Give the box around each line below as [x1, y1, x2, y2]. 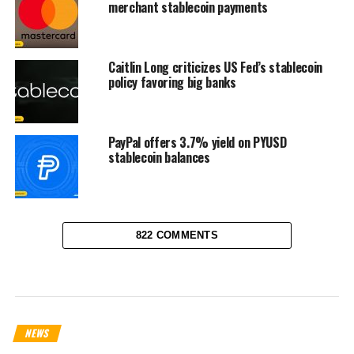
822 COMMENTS [135, 228, 219, 241]
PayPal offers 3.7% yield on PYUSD [107, 132, 287, 152]
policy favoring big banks [107, 72, 236, 92]
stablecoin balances [107, 147, 210, 167]
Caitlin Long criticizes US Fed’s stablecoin [107, 57, 323, 77]
